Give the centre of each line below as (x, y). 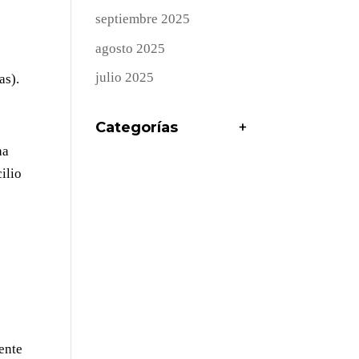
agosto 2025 (131, 48)
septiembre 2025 (143, 19)
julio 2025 (125, 78)
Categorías (137, 128)
